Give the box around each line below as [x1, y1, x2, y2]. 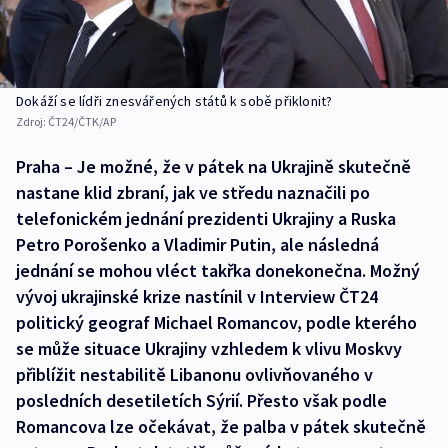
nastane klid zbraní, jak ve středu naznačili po [16, 181, 370, 205]
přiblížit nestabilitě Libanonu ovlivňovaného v [16, 363, 373, 387]
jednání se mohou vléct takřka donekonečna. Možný [16, 259, 420, 283]
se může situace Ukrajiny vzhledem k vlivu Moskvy [16, 337, 402, 361]
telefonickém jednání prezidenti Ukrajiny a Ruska [16, 207, 396, 231]
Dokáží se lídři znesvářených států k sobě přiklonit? [16, 92, 333, 111]
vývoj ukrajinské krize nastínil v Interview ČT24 [16, 285, 378, 309]
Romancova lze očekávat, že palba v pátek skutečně [16, 415, 426, 439]
